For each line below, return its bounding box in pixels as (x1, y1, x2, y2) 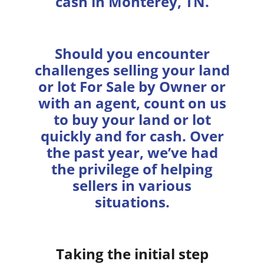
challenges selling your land (34, 60, 230, 80)
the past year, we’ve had (46, 142, 218, 162)
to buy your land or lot (53, 109, 211, 129)
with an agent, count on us (38, 93, 226, 113)
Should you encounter (54, 43, 210, 63)
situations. (94, 192, 170, 212)
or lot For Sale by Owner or (38, 76, 226, 96)
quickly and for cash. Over (40, 126, 224, 146)
